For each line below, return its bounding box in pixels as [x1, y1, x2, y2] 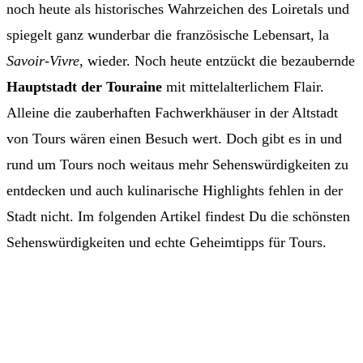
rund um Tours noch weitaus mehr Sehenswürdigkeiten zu [6, 156, 348, 173]
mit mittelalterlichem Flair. [162, 79, 324, 96]
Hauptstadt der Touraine [6, 79, 162, 96]
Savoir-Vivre [6, 53, 79, 70]
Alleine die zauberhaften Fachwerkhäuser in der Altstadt [6, 105, 338, 122]
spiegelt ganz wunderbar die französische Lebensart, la [6, 27, 329, 44]
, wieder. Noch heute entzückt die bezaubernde [79, 53, 355, 70]
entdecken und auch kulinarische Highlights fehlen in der [6, 182, 343, 199]
